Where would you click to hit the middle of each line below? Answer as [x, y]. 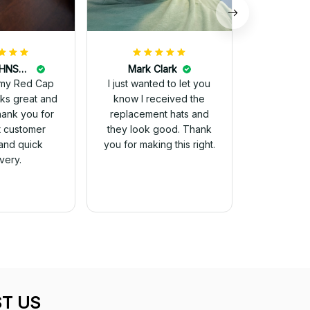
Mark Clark [152, 69]
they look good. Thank [159, 129]
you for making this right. [159, 145]
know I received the [159, 99]
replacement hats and [159, 114]
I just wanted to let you [159, 84]
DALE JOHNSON [23, 69]
